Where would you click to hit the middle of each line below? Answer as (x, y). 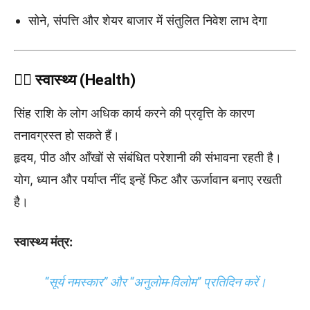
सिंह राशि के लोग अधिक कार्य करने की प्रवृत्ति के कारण (134, 113)
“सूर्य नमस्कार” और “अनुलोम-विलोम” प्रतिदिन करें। (155, 282)
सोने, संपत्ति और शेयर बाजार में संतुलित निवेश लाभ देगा (148, 20)
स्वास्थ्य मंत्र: (43, 241)
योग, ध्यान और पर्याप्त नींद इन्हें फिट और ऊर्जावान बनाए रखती (148, 179)
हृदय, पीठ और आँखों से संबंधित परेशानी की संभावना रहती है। (148, 157)
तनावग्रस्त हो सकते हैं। (67, 135)
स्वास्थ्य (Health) (85, 80)
